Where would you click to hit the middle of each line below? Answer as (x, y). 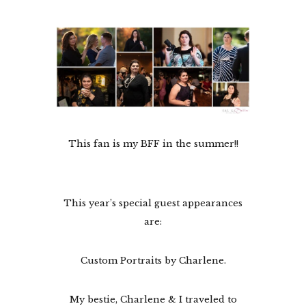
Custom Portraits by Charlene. (153, 261)
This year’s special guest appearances (153, 204)
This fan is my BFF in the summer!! (153, 144)
